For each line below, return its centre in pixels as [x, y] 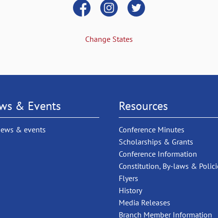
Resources [143, 106]
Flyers [128, 178]
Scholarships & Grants [156, 141]
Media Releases [145, 202]
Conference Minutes [152, 129]
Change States [109, 39]
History [130, 190]
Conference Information [158, 154]
